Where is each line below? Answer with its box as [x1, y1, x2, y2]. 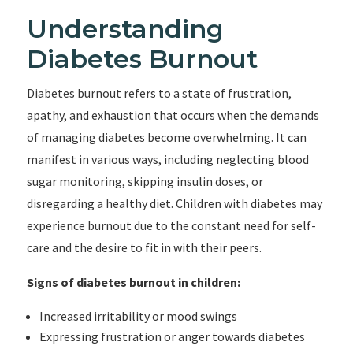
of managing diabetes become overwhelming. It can [26, 129, 307, 145]
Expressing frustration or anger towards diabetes [39, 329, 305, 344]
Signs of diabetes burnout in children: [26, 274, 240, 290]
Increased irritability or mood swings [39, 308, 237, 324]
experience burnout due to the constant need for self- [26, 217, 316, 233]
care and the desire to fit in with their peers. [26, 240, 262, 255]
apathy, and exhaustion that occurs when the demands [26, 107, 319, 123]
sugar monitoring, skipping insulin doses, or [26, 173, 263, 189]
